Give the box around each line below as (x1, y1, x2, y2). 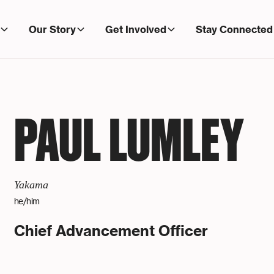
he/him (13, 196, 40, 207)
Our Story (28, 23, 76, 35)
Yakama (13, 179, 48, 191)
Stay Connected (195, 23, 273, 35)
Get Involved (105, 23, 166, 35)
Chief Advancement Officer (13, 221, 208, 240)
